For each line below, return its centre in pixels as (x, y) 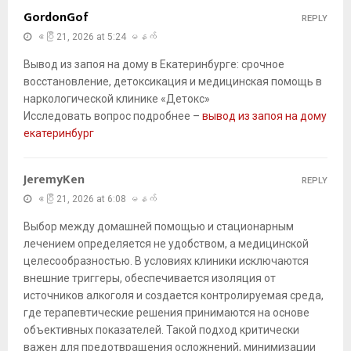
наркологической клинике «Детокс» (117, 99)
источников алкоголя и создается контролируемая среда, (174, 296)
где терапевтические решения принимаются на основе (166, 313)
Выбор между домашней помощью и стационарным (159, 227)
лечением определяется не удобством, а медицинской (166, 244)
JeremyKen (54, 180)
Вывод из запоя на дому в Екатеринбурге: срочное (154, 65)
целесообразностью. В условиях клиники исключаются (166, 261)
